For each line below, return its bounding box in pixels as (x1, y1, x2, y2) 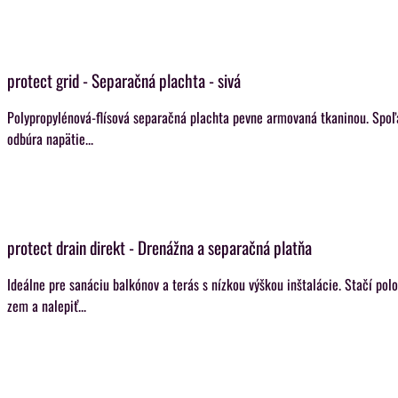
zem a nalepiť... (7, 295, 86, 316)
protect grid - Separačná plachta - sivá (7, 68, 241, 93)
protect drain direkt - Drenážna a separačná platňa (7, 235, 312, 260)
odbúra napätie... (7, 128, 93, 149)
